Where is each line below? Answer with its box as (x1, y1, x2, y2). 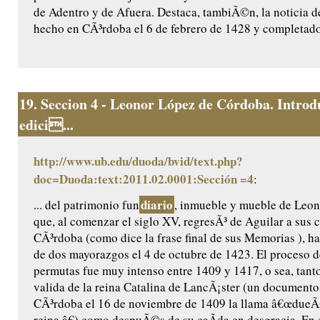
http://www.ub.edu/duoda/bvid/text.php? (34, 152, 243, 171)
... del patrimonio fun (34, 196, 139, 214)
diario (141, 196, 173, 214)
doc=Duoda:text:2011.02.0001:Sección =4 (34, 170, 254, 189)
